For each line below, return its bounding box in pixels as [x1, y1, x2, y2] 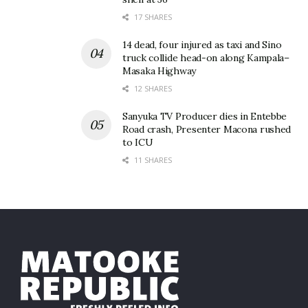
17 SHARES [132, 12, 172, 23]
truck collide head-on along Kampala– [122, 52, 289, 65]
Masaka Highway [122, 65, 197, 78]
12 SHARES [132, 83, 172, 94]
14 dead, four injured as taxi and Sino [122, 38, 282, 52]
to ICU [122, 136, 153, 149]
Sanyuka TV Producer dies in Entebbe [122, 110, 287, 123]
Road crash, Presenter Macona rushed [122, 123, 291, 136]
